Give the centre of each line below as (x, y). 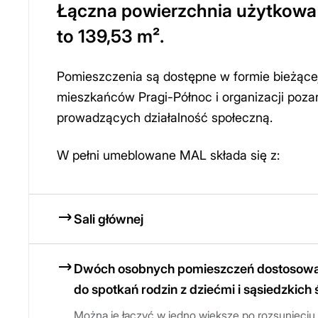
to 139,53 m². (110, 37)
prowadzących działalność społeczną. (165, 118)
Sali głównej (109, 219)
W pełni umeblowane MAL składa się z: (168, 155)
